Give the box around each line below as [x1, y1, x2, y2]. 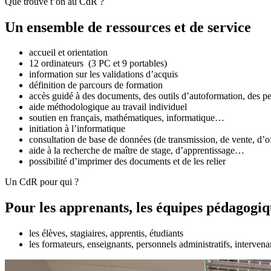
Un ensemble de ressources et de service [5, 19, 251, 35]
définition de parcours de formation [29, 80, 163, 91]
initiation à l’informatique [29, 123, 125, 134]
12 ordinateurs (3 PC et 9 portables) [29, 58, 167, 69]
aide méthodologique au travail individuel [29, 102, 187, 113]
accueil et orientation [29, 47, 108, 58]
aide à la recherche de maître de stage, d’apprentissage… [29, 145, 244, 156]
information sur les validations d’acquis [29, 69, 178, 80]
